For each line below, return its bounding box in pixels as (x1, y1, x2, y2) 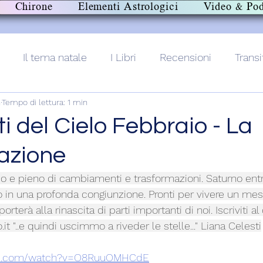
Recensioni (160, 50, 211, 63)
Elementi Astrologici (77, 1, 178, 14)
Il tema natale (23, 50, 87, 63)
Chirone (15, 1, 53, 14)
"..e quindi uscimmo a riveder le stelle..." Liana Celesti (10, 220, 261, 232)
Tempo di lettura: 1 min (2, 97, 87, 107)
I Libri (110, 50, 136, 63)
